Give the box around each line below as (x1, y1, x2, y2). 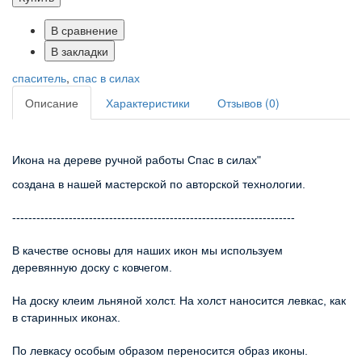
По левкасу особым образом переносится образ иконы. (12, 343, 308, 357)
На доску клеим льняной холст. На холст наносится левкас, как (12, 293, 346, 307)
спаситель (12, 69, 66, 86)
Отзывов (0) (217, 94, 280, 111)
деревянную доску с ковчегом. (12, 260, 172, 274)
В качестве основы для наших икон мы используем (12, 243, 283, 257)
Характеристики (106, 94, 190, 111)
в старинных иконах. (12, 310, 120, 324)
